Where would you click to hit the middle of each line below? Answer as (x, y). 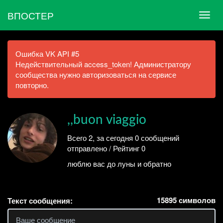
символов (196, 200)
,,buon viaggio (107, 120)
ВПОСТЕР (31, 15)
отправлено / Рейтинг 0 (106, 148)
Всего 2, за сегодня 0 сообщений (123, 137)
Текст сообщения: (40, 200)
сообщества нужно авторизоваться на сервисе (96, 74)
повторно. (32, 85)
